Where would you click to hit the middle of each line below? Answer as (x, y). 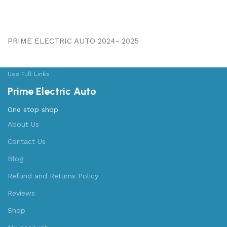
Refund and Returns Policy (53, 176)
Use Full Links (29, 74)
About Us (23, 124)
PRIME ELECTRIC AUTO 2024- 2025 (73, 41)
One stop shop (33, 109)
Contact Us (27, 141)
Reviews (21, 193)
